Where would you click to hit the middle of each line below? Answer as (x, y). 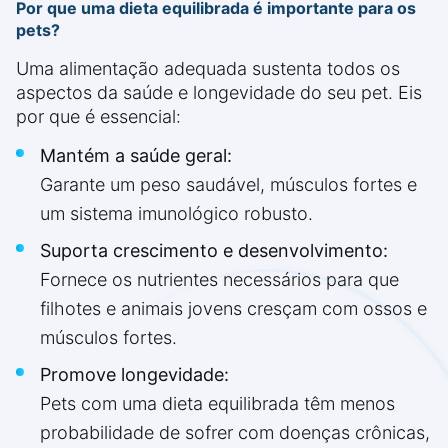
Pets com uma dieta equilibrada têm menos (217, 403)
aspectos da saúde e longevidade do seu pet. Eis (219, 92)
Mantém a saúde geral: (136, 155)
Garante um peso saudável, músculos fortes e (228, 184)
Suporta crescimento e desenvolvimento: (214, 250)
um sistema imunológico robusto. (176, 213)
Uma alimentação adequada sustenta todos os (208, 68)
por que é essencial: (98, 116)
